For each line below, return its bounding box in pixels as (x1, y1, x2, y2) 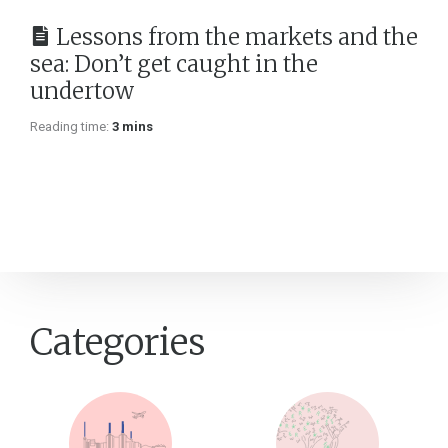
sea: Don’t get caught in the (30, 50, 318, 79)
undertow (30, 77, 134, 106)
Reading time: (30, 119, 109, 135)
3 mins (112, 119, 153, 135)
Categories (30, 320, 206, 366)
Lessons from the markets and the (56, 23, 418, 52)
